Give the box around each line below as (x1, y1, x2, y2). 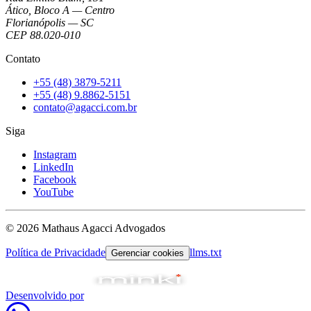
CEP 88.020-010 (6, 28, 81, 41)
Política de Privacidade (6, 246, 106, 258)
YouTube (33, 185, 74, 198)
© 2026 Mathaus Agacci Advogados (6, 221, 165, 234)
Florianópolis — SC (6, 16, 94, 28)
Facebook (33, 173, 76, 185)
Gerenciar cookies (111, 247, 184, 258)
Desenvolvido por (6, 289, 84, 301)
